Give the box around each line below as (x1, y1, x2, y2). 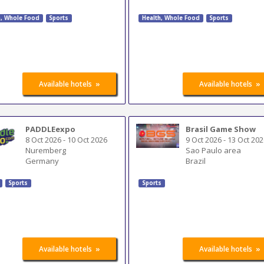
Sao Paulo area (186, 144, 242, 156)
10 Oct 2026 (67, 134, 108, 145)
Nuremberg (25, 144, 67, 156)
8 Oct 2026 (25, 134, 62, 145)
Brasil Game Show (186, 123, 256, 134)
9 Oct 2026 (186, 134, 222, 145)
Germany (25, 155, 60, 166)
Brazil (186, 155, 206, 166)
